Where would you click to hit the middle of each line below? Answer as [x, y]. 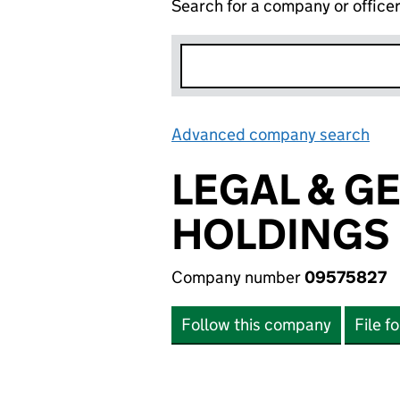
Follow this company [256, 325]
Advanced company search [271, 134]
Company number [238, 277]
